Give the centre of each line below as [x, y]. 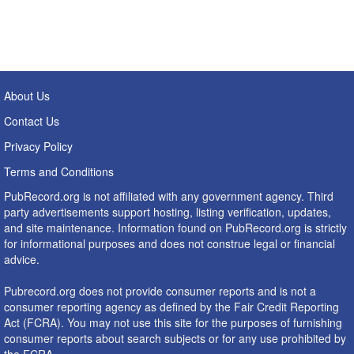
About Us [27, 96]
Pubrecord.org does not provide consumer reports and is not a [160, 291]
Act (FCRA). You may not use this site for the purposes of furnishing [173, 322]
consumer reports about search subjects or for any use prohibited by [175, 338]
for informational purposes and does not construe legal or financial [169, 243]
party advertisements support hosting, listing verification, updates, [168, 212]
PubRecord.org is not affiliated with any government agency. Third [169, 196]
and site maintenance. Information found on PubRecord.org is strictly [175, 228]
